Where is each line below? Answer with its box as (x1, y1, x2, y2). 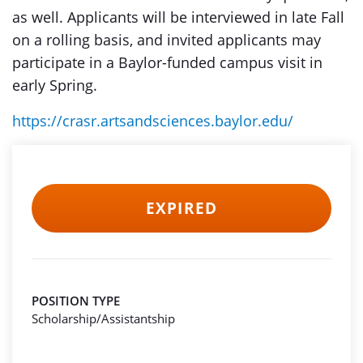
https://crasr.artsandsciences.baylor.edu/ (12, 111, 293, 130)
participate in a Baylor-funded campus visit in (12, 53, 322, 72)
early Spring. (12, 75, 97, 95)
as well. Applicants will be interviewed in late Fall (12, 7, 344, 27)
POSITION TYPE (32, 293, 120, 309)
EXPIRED (146, 198, 217, 219)
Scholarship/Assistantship (32, 310, 175, 327)
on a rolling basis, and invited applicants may (12, 30, 321, 49)
